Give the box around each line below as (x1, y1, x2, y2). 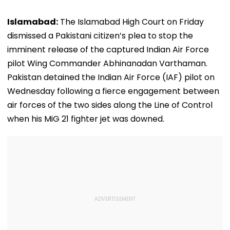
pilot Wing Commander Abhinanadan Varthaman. (7, 57, 207, 69)
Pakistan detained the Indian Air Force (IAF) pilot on (7, 71, 215, 83)
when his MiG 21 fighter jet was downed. (7, 112, 164, 125)
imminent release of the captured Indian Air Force (7, 43, 209, 55)
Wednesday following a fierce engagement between (7, 85, 219, 97)
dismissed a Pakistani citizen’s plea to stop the (7, 29, 193, 42)
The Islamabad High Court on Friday (58, 15, 204, 28)
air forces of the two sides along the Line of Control (7, 99, 213, 111)
